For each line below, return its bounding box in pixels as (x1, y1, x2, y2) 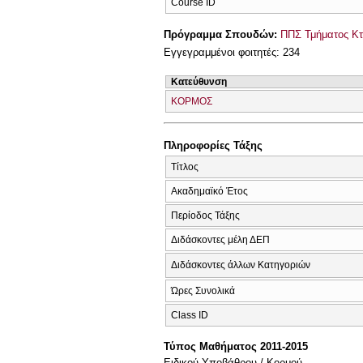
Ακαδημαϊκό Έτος (171, 185, 248, 197)
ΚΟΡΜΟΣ (171, 95, 212, 107)
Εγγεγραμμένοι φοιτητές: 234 (164, 46, 300, 59)
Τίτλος (171, 160, 199, 173)
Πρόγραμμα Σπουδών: (164, 28, 280, 41)
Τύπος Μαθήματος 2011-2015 (164, 340, 308, 353)
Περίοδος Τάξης (171, 209, 240, 221)
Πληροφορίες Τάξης (164, 139, 263, 152)
